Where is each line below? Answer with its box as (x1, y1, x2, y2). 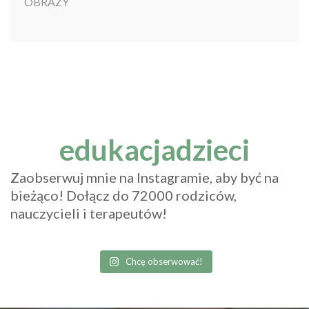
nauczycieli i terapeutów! (10, 204, 167, 221)
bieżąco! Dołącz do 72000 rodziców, (10, 186, 237, 203)
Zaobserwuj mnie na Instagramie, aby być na (10, 168, 279, 186)
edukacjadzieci (59, 132, 250, 167)
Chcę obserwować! (126, 255, 203, 267)
